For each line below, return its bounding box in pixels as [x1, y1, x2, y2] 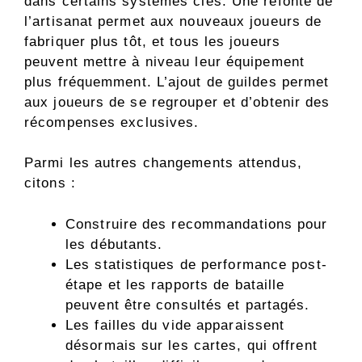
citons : [24, 175, 76, 192]
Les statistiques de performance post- [65, 256, 327, 272]
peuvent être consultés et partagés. [65, 297, 310, 313]
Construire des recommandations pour [65, 216, 328, 232]
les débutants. [65, 236, 163, 252]
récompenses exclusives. [24, 114, 200, 130]
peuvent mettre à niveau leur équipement [24, 53, 305, 69]
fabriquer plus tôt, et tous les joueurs [24, 33, 280, 49]
